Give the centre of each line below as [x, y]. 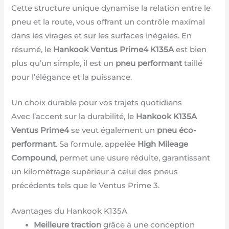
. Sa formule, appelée [97, 144]
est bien [190, 49]
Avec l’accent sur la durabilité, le [74, 116]
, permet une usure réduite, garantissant [133, 158]
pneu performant [149, 63]
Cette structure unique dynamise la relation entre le [111, 8]
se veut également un [113, 130]
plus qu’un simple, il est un [64, 63]
